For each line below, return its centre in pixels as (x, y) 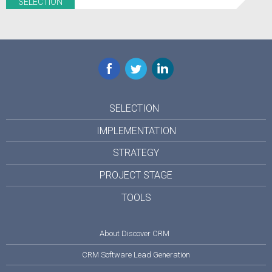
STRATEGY (136, 153)
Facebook (120, 64)
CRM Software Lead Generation (136, 254)
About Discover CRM (134, 234)
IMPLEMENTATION (136, 131)
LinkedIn (169, 64)
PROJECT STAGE (136, 175)
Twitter (139, 64)
